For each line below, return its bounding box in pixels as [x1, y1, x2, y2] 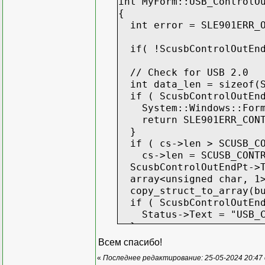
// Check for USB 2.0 [118, 66, 248, 78]
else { [118, 232, 166, 244]
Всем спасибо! [98, 237, 162, 247]
